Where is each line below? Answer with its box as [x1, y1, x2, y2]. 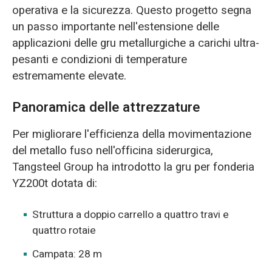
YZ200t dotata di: [12, 175, 97, 192]
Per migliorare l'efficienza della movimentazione [12, 126, 251, 143]
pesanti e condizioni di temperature [12, 50, 187, 68]
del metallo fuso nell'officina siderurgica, [12, 142, 213, 160]
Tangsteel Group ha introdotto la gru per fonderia [12, 158, 254, 176]
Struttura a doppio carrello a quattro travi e [32, 207, 229, 223]
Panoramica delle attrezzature [12, 97, 200, 117]
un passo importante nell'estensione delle [12, 18, 219, 35]
